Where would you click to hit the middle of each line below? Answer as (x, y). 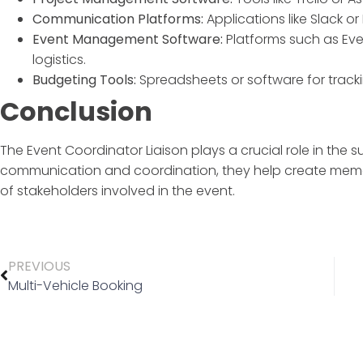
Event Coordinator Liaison (107, 150)
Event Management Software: (128, 39)
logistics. (59, 60)
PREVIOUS (39, 267)
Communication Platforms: (118, 19)
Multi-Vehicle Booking (75, 286)
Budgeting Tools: (84, 80)
